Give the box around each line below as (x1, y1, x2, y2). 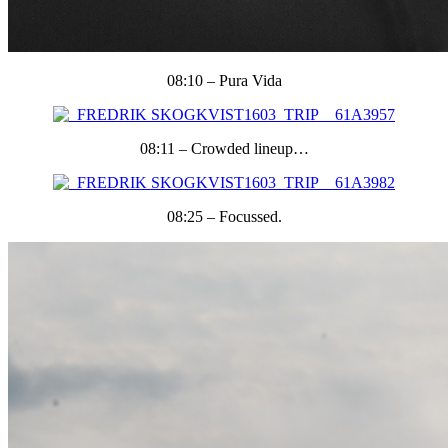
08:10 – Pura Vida (166, 71, 282, 89)
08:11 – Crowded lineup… (139, 139, 309, 157)
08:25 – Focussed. (166, 207, 282, 225)
